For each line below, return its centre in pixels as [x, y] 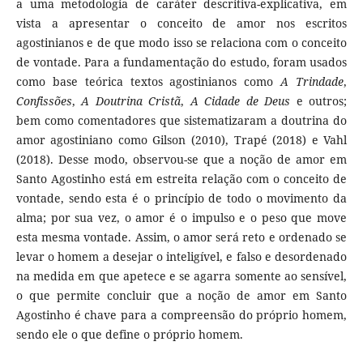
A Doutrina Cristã [131, 101]
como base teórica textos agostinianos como [148, 82]
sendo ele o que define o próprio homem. [129, 335]
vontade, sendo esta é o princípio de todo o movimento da [181, 199]
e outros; [319, 101]
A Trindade [312, 82]
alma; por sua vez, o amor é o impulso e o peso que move [181, 218]
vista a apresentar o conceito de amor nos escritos [181, 23]
